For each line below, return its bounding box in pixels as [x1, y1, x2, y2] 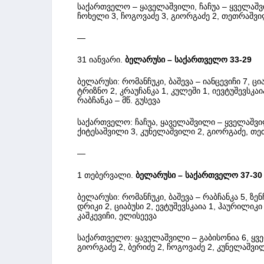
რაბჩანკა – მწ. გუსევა [77, 95, 160, 105]
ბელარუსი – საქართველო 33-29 [125, 54, 252, 64]
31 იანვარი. [77, 54, 123, 64]
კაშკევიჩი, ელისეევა [77, 210, 157, 220]
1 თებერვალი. [77, 170, 133, 180]
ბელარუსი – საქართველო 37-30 [136, 170, 262, 180]
